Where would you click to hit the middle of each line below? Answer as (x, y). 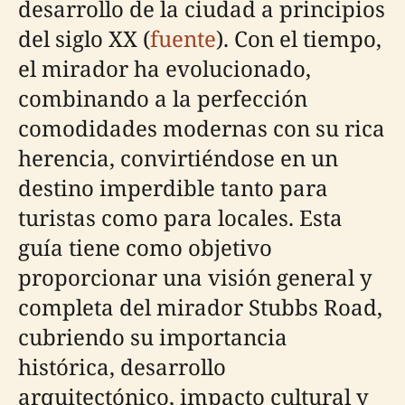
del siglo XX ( (84, 38)
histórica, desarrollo (122, 366)
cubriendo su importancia (153, 336)
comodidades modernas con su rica (202, 127)
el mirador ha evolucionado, (165, 68)
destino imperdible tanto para (173, 187)
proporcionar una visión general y (195, 277)
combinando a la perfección (163, 98)
